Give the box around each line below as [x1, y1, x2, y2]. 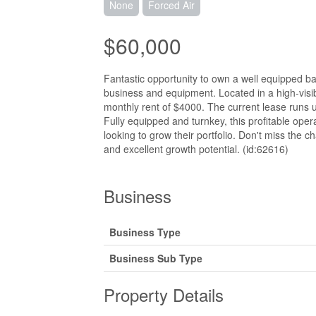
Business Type [109, 225, 181, 239]
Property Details [104, 282, 224, 307]
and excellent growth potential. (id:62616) [104, 142, 288, 156]
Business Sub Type [109, 251, 202, 265]
